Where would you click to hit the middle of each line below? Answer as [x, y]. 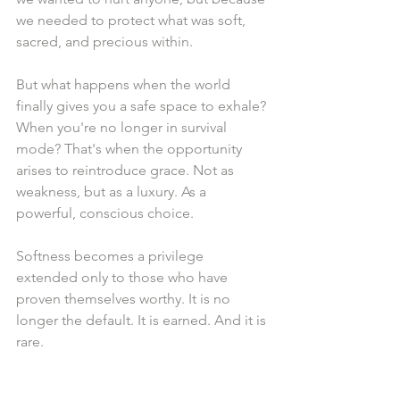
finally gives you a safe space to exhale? [143, 106]
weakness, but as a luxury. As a [113, 192]
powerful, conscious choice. [105, 213]
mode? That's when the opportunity [131, 149]
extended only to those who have [124, 278]
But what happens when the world [125, 85]
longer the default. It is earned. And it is [143, 321]
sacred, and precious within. [104, 42]
